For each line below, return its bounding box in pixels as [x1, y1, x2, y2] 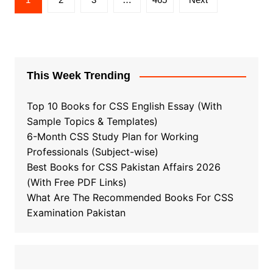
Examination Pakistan [26, 207, 126, 219]
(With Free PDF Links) [26, 176, 127, 189]
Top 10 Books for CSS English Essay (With [26, 100, 222, 113]
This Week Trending [26, 69, 130, 82]
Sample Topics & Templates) [26, 115, 158, 128]
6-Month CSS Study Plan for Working [26, 130, 199, 143]
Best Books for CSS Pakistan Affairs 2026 [26, 161, 221, 174]
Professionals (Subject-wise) [26, 146, 158, 158]
